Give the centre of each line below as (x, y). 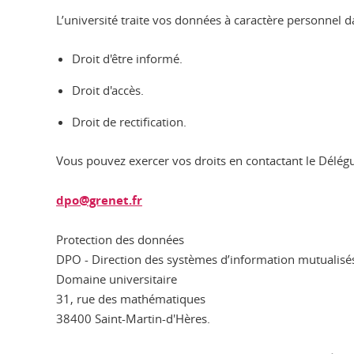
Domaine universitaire (117, 279)
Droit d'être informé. (127, 58)
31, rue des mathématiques (131, 299)
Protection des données (120, 239)
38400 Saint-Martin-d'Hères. (133, 318)
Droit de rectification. (129, 122)
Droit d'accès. (108, 90)
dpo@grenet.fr (99, 200)
